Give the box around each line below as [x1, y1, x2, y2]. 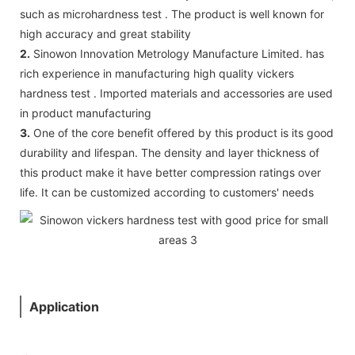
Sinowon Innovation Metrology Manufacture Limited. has [30, 46, 324, 60]
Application [29, 298, 102, 315]
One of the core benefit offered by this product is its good [30, 125, 334, 139]
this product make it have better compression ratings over [20, 165, 321, 179]
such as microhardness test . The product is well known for [20, 6, 324, 21]
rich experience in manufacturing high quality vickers [20, 66, 294, 80]
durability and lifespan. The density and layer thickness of [20, 145, 319, 159]
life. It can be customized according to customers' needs [20, 185, 314, 199]
